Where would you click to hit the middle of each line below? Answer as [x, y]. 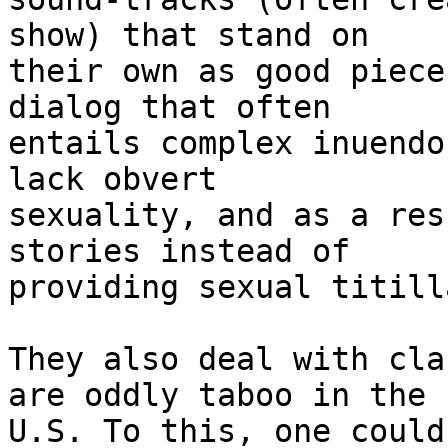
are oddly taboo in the [217, 395]
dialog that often [169, 107]
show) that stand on [188, 35]
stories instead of [179, 251]
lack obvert [112, 179]
